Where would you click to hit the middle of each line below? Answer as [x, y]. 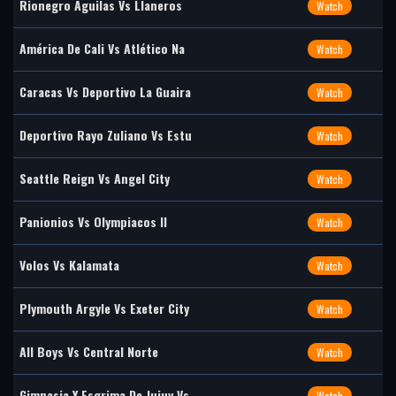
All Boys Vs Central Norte [89, 351]
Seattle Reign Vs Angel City [95, 178]
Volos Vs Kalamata [69, 265]
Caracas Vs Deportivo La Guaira [105, 91]
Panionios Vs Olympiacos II [93, 221]
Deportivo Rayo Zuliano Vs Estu [106, 135]
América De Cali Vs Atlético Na [102, 48]
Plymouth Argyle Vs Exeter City [104, 308]
